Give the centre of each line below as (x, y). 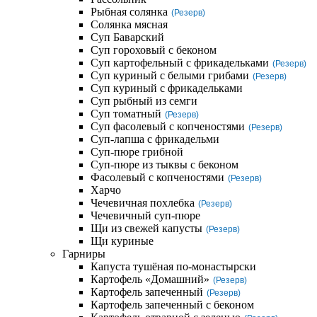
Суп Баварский (127, 37)
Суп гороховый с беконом (154, 50)
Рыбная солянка (129, 12)
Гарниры (84, 254)
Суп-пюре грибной (137, 152)
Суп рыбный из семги (144, 101)
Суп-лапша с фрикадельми (155, 139)
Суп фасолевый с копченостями (168, 126)
